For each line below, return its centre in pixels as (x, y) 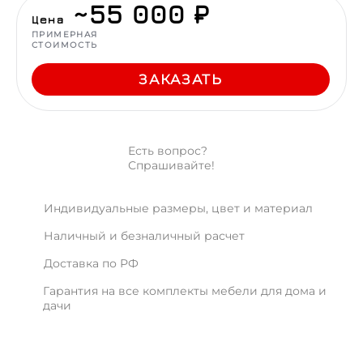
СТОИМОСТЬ (65, 45)
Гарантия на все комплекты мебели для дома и (185, 291)
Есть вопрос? (168, 151)
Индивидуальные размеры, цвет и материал (178, 208)
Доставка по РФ (91, 263)
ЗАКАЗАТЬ (181, 79)
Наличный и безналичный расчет (144, 236)
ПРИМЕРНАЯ (65, 34)
